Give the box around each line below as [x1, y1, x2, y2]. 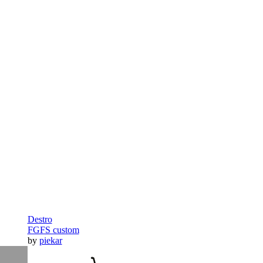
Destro [27, 214, 52, 225]
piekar [39, 235, 62, 246]
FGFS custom [27, 225, 79, 235]
